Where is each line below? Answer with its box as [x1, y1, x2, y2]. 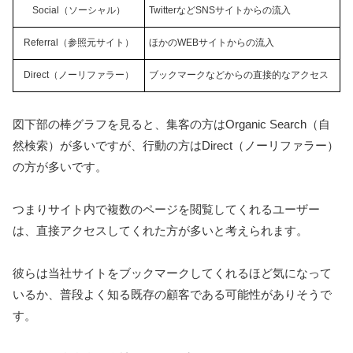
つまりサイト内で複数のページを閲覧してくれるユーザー [13, 203, 320, 217]
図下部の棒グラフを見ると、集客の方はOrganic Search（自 [13, 117, 330, 132]
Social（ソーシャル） [32, 5, 125, 17]
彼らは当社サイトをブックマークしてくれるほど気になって [13, 266, 332, 281]
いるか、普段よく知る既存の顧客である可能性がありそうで [13, 288, 332, 302]
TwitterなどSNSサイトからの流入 [149, 5, 291, 17]
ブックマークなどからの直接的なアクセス [149, 69, 329, 81]
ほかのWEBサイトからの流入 [149, 37, 274, 49]
